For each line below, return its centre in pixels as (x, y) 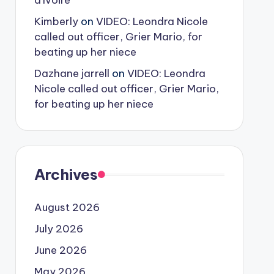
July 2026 (58, 229)
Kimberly (56, 21)
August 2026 (67, 207)
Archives (66, 174)
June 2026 (60, 250)
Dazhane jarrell (72, 73)
